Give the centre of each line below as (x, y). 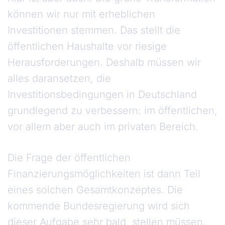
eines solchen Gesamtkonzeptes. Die (95, 190)
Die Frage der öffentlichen (69, 158)
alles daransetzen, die (59, 79)
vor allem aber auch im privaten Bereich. (104, 127)
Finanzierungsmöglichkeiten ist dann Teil (104, 174)
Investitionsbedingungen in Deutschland (102, 95)
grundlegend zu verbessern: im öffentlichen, (113, 111)
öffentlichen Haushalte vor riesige (87, 46)
